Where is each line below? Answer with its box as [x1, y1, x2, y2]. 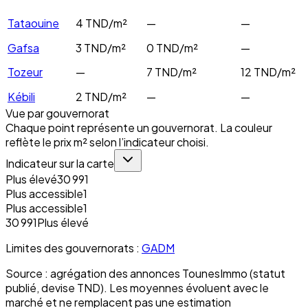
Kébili [8, 89, 35, 104]
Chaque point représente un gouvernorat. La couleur [5, 120, 272, 135]
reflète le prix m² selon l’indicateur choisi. [5, 134, 209, 149]
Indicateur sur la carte [5, 155, 114, 170]
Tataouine [8, 15, 59, 30]
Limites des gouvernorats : [5, 240, 140, 255]
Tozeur [8, 64, 43, 79]
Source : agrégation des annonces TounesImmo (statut [5, 265, 285, 280]
